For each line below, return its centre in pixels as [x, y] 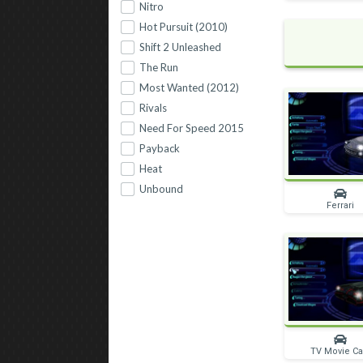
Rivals [154, 108]
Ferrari [341, 206]
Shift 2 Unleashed [181, 47]
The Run [159, 68]
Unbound [162, 189]
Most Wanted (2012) [190, 88]
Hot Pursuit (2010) [184, 27]
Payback [160, 149]
